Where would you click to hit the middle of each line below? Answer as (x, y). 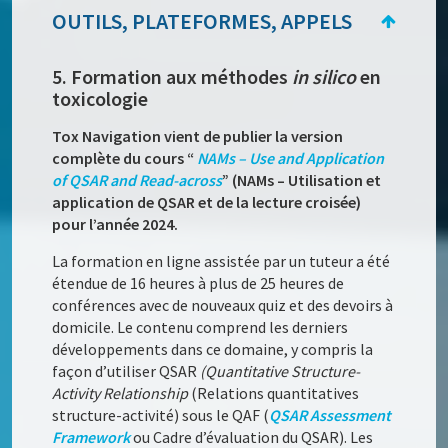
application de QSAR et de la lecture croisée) (207, 202)
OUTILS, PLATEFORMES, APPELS (202, 21)
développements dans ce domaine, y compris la (213, 349)
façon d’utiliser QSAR (125, 371)
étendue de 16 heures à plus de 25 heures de (198, 283)
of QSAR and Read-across (137, 180)
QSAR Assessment (330, 415)
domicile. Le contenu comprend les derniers (200, 327)
